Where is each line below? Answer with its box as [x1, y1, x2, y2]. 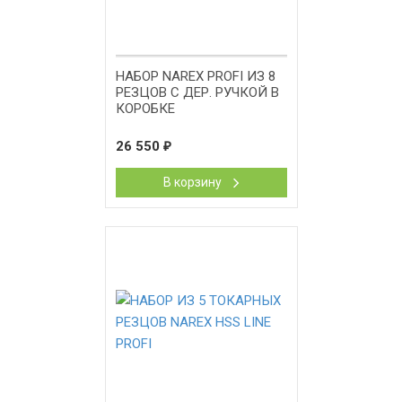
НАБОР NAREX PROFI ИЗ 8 [115, 68, 275, 84]
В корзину [162, 175, 224, 189]
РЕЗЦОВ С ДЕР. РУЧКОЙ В [115, 84, 279, 100]
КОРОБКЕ [115, 100, 175, 117]
